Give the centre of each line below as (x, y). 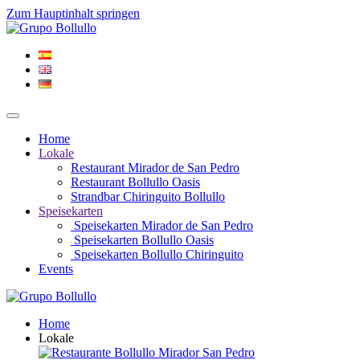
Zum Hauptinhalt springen (73, 13)
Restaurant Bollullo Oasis (135, 182)
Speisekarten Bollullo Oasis (142, 240)
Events (56, 269)
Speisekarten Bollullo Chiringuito (157, 254)
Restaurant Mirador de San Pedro (155, 168)
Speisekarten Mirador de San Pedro (162, 225)
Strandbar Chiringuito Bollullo (148, 196)
